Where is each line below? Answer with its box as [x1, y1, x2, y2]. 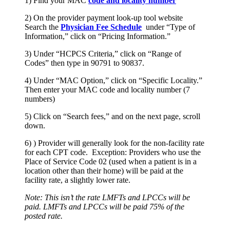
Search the [25, 23, 61, 32]
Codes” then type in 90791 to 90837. [25, 59, 146, 68]
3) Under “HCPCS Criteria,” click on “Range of [25, 49, 181, 59]
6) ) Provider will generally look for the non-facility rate [25, 139, 204, 148]
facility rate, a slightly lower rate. [25, 176, 135, 185]
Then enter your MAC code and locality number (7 [25, 85, 190, 94]
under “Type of [144, 23, 195, 32]
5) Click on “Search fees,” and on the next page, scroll [25, 112, 200, 121]
